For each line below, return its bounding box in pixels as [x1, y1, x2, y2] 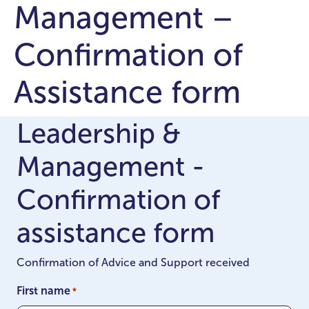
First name [17, 285, 70, 297]
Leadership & [17, 118, 181, 148]
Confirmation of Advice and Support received [17, 257, 250, 268]
